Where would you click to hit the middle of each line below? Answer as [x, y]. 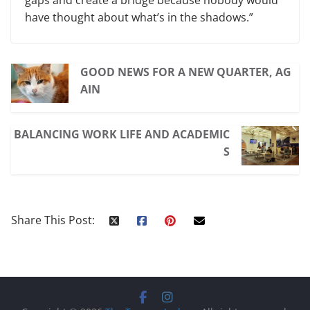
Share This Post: [53, 220]
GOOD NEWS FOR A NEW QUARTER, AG [185, 72]
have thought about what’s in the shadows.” [139, 17]
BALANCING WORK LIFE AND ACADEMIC [122, 134]
